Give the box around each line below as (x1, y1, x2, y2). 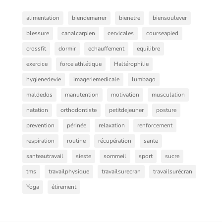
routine (66, 137, 86, 145)
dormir (58, 45, 76, 53)
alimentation (26, 14, 59, 22)
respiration (26, 137, 55, 145)
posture (156, 106, 176, 114)
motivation (111, 91, 139, 99)
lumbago (131, 75, 156, 83)
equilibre (136, 45, 160, 53)
